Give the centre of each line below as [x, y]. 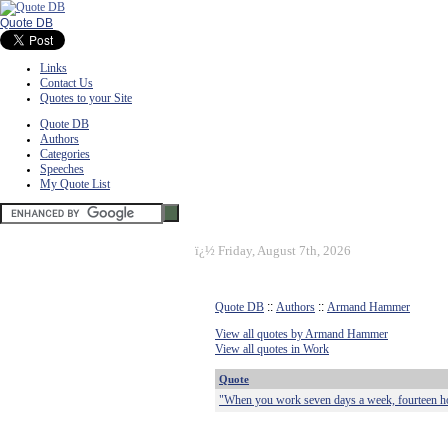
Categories [65, 154]
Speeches [62, 169]
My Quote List [75, 184]
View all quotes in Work [272, 349]
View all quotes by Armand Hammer [301, 334]
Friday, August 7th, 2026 [284, 250]
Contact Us [66, 83]
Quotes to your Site [86, 98]
